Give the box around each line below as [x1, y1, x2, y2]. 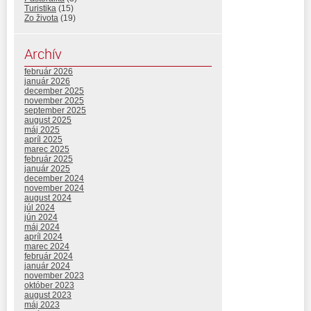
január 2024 [24, 260, 70, 271]
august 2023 [24, 289, 72, 300]
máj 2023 [24, 299, 60, 310]
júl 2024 [24, 202, 55, 212]
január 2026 [24, 76, 70, 86]
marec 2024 [24, 241, 69, 251]
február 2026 [24, 66, 73, 76]
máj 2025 [24, 124, 60, 135]
